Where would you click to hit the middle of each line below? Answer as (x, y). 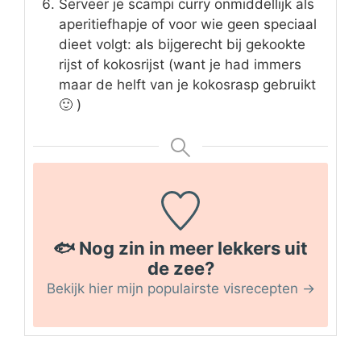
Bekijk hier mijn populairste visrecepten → (180, 288)
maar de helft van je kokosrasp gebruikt (187, 85)
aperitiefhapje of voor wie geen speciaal (188, 25)
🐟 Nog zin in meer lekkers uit (180, 248)
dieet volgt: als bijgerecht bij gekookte (182, 45)
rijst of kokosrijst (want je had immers (180, 65)
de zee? (180, 268)
